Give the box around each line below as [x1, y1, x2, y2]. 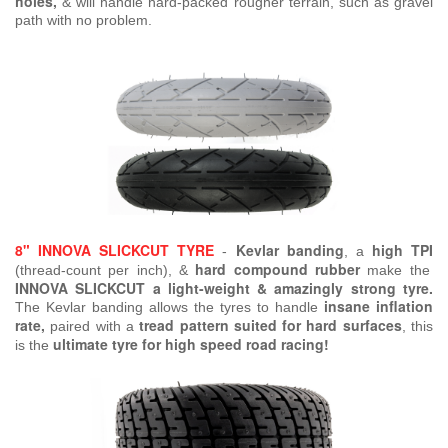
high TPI [371, 240, 434, 261]
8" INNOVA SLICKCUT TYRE [15, 240, 215, 261]
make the [360, 262, 430, 279]
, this [401, 318, 434, 335]
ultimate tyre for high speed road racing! [53, 334, 329, 355]
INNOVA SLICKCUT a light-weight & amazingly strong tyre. [15, 278, 433, 299]
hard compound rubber [195, 259, 361, 280]
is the [15, 337, 53, 354]
